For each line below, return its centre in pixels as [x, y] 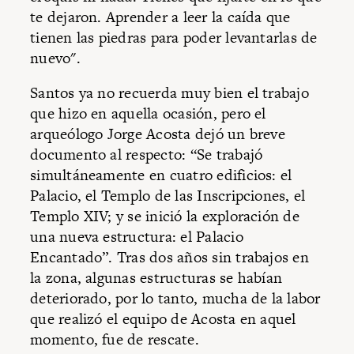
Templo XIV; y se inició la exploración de [165, 216]
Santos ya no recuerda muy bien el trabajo [169, 92]
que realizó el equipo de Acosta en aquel [163, 318]
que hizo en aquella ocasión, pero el [148, 113]
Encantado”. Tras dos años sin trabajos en [169, 257]
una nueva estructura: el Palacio [137, 236]
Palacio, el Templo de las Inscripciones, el [168, 195]
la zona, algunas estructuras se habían [156, 277]
